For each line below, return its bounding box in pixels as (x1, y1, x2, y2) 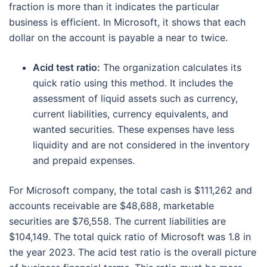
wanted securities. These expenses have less (33, 123, 234, 136)
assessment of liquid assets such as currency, (33, 92, 238, 105)
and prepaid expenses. (33, 154, 135, 167)
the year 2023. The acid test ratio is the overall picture (9, 246, 256, 259)
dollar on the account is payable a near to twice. (9, 32, 228, 44)
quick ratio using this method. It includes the (33, 77, 233, 89)
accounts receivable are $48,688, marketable (9, 200, 214, 212)
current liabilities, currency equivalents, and (33, 108, 228, 120)
